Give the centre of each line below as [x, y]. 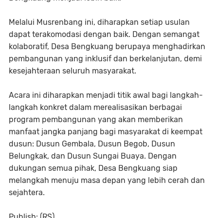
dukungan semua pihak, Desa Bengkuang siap [93, 168]
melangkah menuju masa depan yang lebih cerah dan [107, 181]
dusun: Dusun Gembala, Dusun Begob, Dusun [92, 144]
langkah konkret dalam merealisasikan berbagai [95, 108]
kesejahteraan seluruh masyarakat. [73, 71]
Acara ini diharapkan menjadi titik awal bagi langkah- [106, 95]
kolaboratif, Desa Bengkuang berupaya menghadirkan [107, 47]
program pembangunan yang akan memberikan [96, 120]
